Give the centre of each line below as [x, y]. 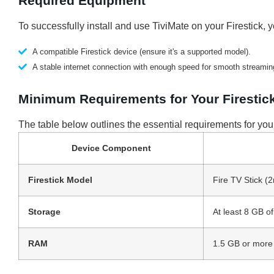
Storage [44, 211]
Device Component [111, 148]
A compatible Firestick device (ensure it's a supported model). [141, 51]
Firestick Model [60, 180]
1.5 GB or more [243, 243]
